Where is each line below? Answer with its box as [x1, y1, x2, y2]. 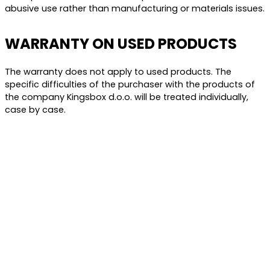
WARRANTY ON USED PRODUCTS [5, 34, 237, 54]
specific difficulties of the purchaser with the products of [5, 78, 255, 90]
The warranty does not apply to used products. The [5, 66, 231, 78]
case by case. [5, 104, 66, 116]
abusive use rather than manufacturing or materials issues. [5, 2, 265, 14]
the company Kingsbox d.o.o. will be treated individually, [5, 91, 248, 103]
